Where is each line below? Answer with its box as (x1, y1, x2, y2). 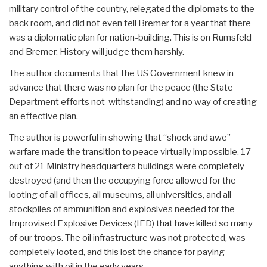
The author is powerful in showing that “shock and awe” (9, 132, 231, 143)
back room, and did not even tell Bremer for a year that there (9, 17, 251, 29)
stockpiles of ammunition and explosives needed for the (9, 203, 235, 215)
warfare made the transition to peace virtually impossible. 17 (9, 146, 251, 157)
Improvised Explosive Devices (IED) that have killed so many (9, 218, 253, 229)
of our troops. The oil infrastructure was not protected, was (9, 232, 246, 243)
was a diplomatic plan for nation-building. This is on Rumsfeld (9, 32, 252, 43)
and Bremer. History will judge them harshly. (9, 46, 184, 57)
